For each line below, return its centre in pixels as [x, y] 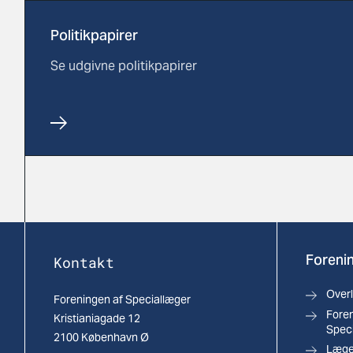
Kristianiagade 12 [97, 318]
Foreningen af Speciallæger [122, 299]
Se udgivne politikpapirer [124, 66]
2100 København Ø [101, 337]
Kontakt [84, 262]
